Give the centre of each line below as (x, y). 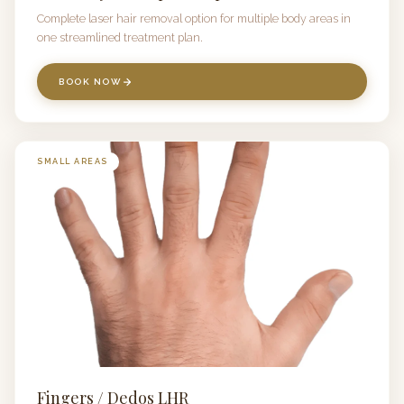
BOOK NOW (90, 82)
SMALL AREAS (73, 161)
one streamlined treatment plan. (120, 37)
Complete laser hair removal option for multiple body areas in (194, 18)
